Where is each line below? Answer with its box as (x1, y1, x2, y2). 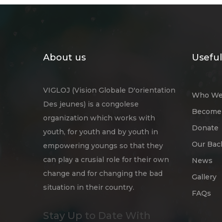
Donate (192, 123, 219, 132)
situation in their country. (43, 182, 134, 192)
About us (43, 52, 86, 63)
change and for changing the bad (43, 168, 163, 178)
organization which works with (43, 113, 155, 122)
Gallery (192, 172, 217, 181)
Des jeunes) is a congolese (43, 99, 139, 109)
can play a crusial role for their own (43, 155, 169, 164)
